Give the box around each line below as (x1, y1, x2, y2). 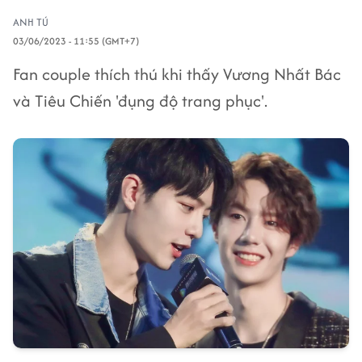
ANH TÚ (13, 15, 48, 30)
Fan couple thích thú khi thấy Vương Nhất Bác (13, 62, 341, 86)
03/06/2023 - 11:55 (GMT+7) (13, 34, 139, 48)
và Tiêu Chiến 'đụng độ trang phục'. (13, 89, 267, 112)
